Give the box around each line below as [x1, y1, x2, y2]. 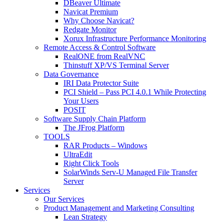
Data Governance [44, 69, 99, 78]
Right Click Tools [63, 159, 119, 167]
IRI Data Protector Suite [63, 78, 139, 87]
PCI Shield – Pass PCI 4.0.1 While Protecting [63, 87, 206, 96]
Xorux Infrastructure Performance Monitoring [63, 34, 206, 43]
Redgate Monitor [63, 25, 116, 34]
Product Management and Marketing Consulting [44, 203, 194, 212]
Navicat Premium [63, 7, 118, 16]
